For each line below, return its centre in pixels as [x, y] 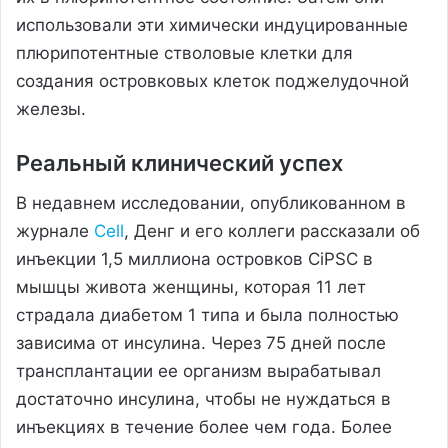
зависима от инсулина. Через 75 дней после [201, 342]
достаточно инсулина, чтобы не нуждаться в [203, 398]
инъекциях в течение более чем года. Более [204, 426]
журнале [55, 230]
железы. [51, 108]
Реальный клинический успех [179, 162]
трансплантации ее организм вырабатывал [198, 370]
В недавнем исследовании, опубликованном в [211, 202]
